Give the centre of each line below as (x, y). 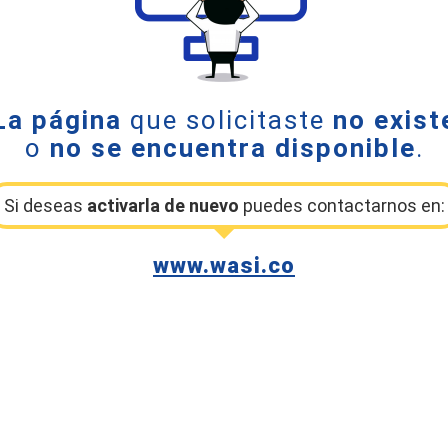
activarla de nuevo (162, 205)
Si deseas (45, 205)
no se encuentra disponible (232, 148)
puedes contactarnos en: (341, 205)
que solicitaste (227, 120)
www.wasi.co (224, 265)
